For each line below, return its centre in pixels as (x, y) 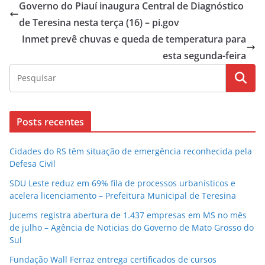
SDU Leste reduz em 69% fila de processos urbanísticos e (122, 183)
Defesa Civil (33, 163)
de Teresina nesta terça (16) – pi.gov (99, 22)
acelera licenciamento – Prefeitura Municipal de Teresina (123, 195)
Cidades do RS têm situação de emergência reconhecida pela (131, 151)
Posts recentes (51, 122)
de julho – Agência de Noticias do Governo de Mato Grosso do (132, 227)
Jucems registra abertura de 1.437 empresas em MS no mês (128, 215)
